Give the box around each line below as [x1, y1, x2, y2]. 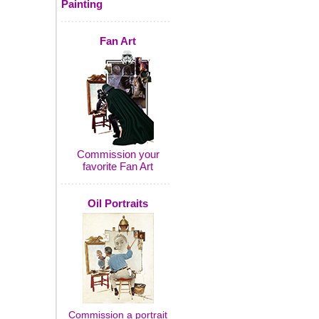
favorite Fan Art [83, 160, 153, 172]
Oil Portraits [88, 197, 148, 209]
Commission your [76, 148, 159, 160]
